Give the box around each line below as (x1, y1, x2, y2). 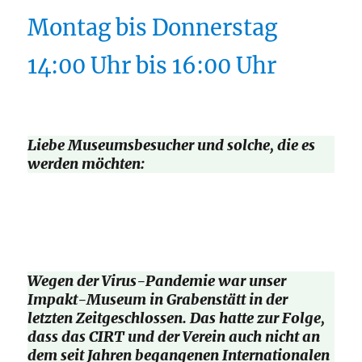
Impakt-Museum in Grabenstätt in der (27, 290, 288, 309)
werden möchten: (27, 154, 145, 173)
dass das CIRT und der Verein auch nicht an (27, 327, 321, 347)
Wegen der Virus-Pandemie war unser (27, 271, 287, 291)
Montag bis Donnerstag (27, 13, 278, 41)
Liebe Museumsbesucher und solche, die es (27, 135, 316, 154)
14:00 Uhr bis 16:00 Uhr (27, 51, 277, 79)
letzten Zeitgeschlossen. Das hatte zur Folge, (27, 309, 326, 328)
